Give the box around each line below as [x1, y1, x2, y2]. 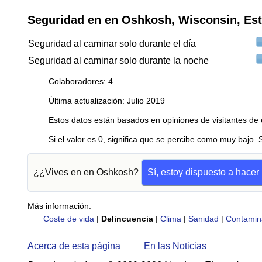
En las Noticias [144, 241, 207, 251]
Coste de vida [43, 214, 94, 223]
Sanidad [188, 214, 219, 223]
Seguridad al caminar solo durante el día [28, 39, 196, 49]
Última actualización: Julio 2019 [49, 96, 165, 105]
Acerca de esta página [27, 241, 120, 251]
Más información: [27, 201, 91, 211]
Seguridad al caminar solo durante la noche [28, 56, 209, 65]
